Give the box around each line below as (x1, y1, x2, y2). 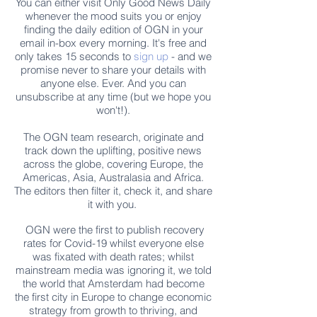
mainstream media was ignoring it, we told (15, 263, 212, 277)
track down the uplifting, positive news (25, 144, 202, 157)
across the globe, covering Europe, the (23, 157, 203, 171)
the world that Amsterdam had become (22, 277, 204, 290)
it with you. (87, 197, 139, 211)
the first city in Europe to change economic (15, 290, 212, 304)
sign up (134, 50, 168, 63)
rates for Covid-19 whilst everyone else (23, 236, 204, 250)
